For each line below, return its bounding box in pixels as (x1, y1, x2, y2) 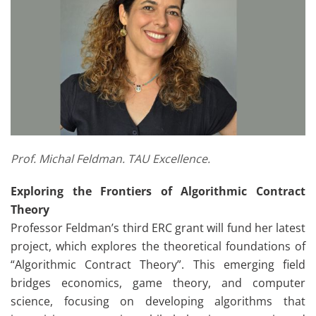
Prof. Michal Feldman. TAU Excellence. (11, 150, 210, 166)
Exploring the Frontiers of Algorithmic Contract (11, 183, 305, 199)
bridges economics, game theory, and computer (11, 274, 305, 291)
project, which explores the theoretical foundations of (11, 238, 305, 254)
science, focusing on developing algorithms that (11, 293, 305, 309)
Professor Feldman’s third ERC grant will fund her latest (11, 219, 305, 236)
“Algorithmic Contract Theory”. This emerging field (11, 256, 305, 272)
